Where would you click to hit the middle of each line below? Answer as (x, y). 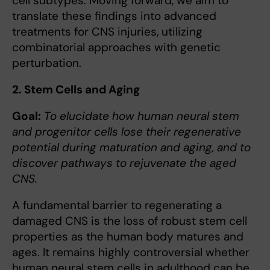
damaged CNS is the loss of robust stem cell (130, 221)
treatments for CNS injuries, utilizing (107, 32)
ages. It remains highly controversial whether (131, 253)
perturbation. (47, 63)
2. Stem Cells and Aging (76, 90)
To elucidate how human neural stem (142, 116)
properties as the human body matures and (128, 237)
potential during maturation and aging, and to (131, 148)
